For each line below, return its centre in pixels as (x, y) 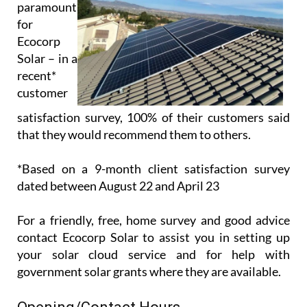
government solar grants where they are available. (149, 246)
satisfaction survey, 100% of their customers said (153, 92)
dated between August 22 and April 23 (118, 161)
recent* (37, 50)
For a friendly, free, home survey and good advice (153, 195)
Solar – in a (47, 33)
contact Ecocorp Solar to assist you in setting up (153, 212)
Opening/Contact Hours (99, 282)
